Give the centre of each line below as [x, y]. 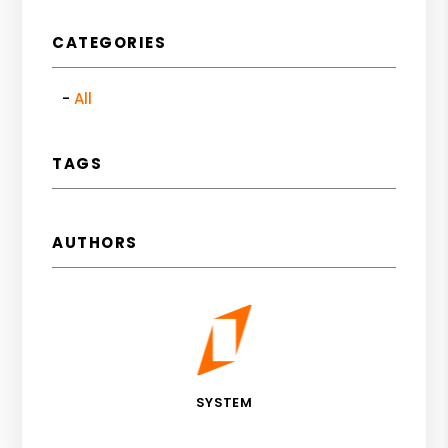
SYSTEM [224, 402]
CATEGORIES [109, 42]
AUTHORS [95, 242]
